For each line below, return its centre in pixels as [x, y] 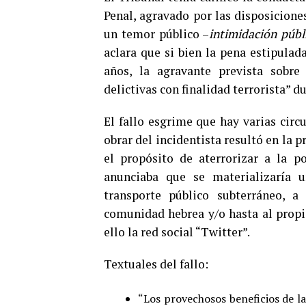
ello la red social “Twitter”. [177, 232]
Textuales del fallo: [156, 264]
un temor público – [157, 34]
